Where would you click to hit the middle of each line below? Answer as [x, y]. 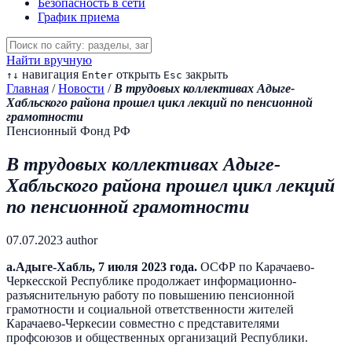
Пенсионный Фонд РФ [68, 131]
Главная [27, 88]
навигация [49, 74]
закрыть [205, 74]
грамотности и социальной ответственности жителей [150, 309]
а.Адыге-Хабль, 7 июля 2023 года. [102, 266]
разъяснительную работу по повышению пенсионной [150, 295]
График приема [79, 17]
